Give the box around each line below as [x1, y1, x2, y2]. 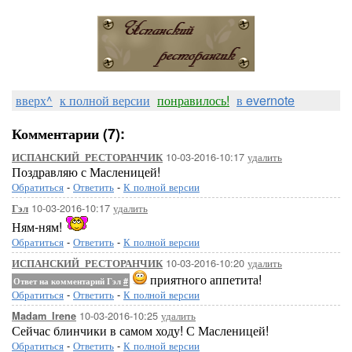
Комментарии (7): [12, 123, 125, 144]
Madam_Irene [12, 309, 76, 323]
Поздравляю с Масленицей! [12, 163, 160, 181]
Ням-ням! [12, 218, 65, 236]
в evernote [236, 91, 295, 109]
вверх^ [16, 91, 53, 109]
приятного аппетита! [147, 270, 262, 288]
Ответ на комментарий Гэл [13, 275, 123, 287]
